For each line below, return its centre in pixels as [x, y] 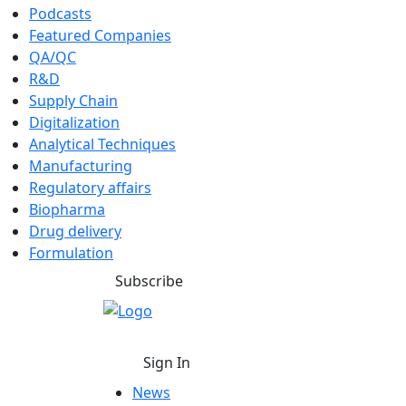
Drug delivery [75, 231]
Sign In [163, 362]
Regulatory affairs [90, 187]
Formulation [71, 252]
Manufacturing [81, 165]
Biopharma [67, 209]
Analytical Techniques [102, 144]
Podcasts [60, 13]
